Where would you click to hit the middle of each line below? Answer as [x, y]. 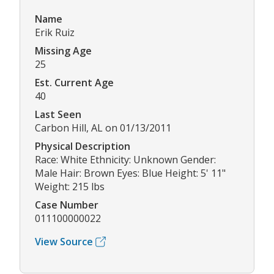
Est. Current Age [74, 83]
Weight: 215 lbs [70, 187]
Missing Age [63, 51]
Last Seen [58, 115]
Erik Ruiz [55, 33]
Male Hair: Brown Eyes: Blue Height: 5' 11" [130, 173]
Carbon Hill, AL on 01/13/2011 [103, 128]
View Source [64, 242]
